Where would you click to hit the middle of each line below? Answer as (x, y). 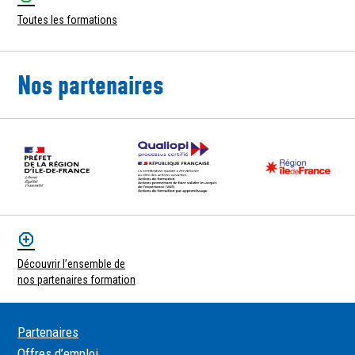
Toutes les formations (67, 20)
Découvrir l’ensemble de (71, 264)
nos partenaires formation (76, 280)
